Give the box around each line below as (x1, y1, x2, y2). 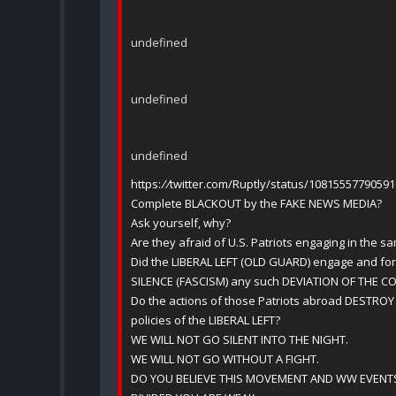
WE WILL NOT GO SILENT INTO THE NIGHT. (131, 331, 348, 348)
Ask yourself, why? (131, 215, 231, 232)
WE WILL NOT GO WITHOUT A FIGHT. (131, 351, 319, 368)
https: (131, 176, 161, 193)
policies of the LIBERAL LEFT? (131, 312, 280, 329)
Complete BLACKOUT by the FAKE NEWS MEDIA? (131, 195, 382, 212)
